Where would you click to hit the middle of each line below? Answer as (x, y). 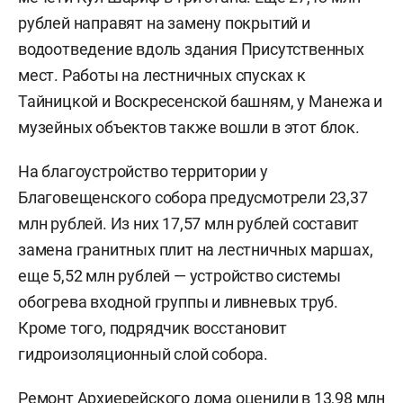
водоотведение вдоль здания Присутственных (191, 49)
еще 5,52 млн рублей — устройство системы (179, 276)
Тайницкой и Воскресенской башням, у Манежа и (201, 101)
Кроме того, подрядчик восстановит (152, 328)
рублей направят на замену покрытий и (164, 23)
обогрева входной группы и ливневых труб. (178, 302)
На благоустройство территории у (143, 171)
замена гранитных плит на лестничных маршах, (196, 250)
